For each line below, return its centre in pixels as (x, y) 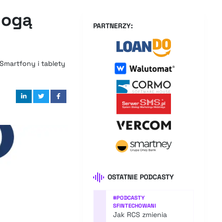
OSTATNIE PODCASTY (141, 177)
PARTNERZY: (113, 26)
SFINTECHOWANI (135, 206)
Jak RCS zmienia (140, 215)
